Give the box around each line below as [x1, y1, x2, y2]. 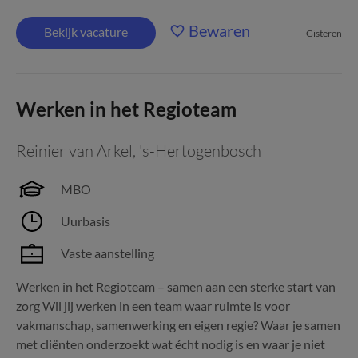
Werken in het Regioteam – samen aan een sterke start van [16, 279, 336, 294]
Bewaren [189, 21, 250, 40]
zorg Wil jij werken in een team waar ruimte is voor [16, 298, 290, 313]
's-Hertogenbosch [139, 141, 261, 161]
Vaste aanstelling [61, 245, 154, 261]
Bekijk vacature [44, 24, 128, 39]
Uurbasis [61, 213, 110, 229]
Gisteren [306, 27, 342, 39]
